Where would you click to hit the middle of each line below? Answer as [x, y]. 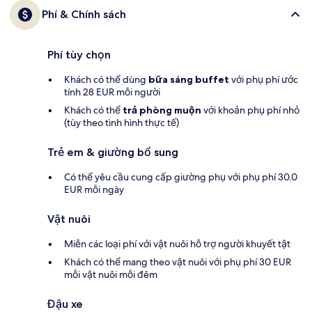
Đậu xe [65, 304]
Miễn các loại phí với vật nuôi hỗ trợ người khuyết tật [177, 243]
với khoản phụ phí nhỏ [250, 110]
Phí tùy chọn [79, 54]
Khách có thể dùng [106, 79]
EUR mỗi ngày [94, 189]
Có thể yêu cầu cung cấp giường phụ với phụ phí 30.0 [181, 177]
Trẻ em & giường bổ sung [113, 152]
